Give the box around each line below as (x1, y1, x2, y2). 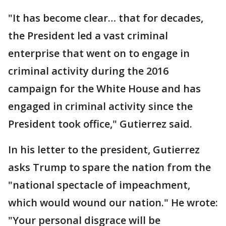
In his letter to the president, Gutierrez (8, 143, 200, 157)
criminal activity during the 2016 (8, 64, 168, 78)
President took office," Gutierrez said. (8, 117, 192, 131)
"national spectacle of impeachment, (8, 178, 190, 192)
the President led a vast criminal (8, 29, 168, 43)
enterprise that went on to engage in (8, 46, 190, 61)
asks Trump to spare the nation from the (8, 160, 211, 175)
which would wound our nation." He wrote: (8, 196, 218, 210)
